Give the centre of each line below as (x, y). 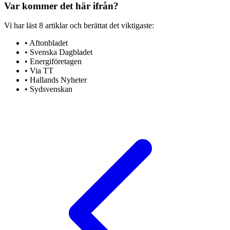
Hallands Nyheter (58, 80)
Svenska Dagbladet (61, 52)
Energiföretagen (56, 62)
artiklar (56, 26)
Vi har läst (22, 26)
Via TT (42, 71)
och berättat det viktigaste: (111, 26)
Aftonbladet (49, 43)
